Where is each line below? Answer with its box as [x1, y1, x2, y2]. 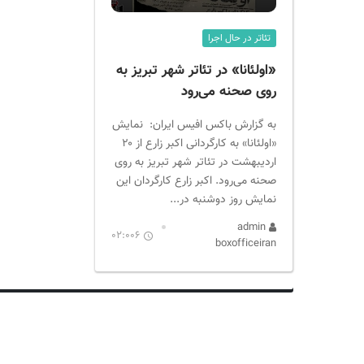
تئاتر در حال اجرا [208, 31, 271, 46]
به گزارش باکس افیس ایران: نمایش [112, 115, 276, 135]
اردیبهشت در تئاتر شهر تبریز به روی [115, 153, 276, 172]
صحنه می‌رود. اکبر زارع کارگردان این [116, 171, 276, 191]
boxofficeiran [215, 236, 276, 253]
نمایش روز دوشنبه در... [170, 190, 276, 210]
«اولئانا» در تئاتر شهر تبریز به [116, 60, 276, 82]
